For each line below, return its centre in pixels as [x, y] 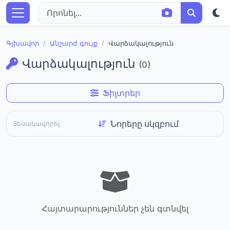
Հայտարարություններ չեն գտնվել [115, 208]
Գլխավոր [23, 43]
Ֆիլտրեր [121, 93]
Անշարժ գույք [74, 43]
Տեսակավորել [36, 123]
